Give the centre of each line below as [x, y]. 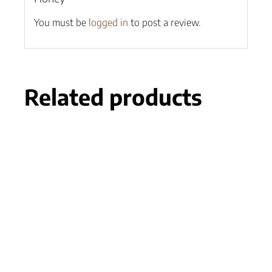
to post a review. [164, 23]
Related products [113, 97]
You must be [61, 23]
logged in [108, 23]
